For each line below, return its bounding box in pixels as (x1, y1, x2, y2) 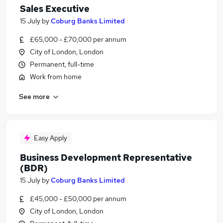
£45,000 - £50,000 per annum (30, 194, 126, 203)
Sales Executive (20, 3, 90, 14)
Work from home (30, 72, 82, 81)
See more (19, 92, 50, 101)
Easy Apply (34, 133, 67, 142)
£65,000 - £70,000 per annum (30, 35, 126, 44)
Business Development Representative (20, 152, 192, 163)
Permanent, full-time (30, 60, 94, 69)
